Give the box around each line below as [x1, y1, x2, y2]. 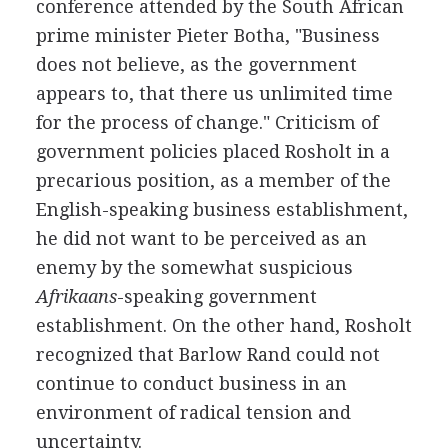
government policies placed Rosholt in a [35, 141, 390, 162]
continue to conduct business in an [35, 373, 347, 394]
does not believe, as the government [35, 54, 357, 75]
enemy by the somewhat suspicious [35, 257, 353, 278]
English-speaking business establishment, [35, 199, 408, 220]
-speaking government [116, 286, 317, 307]
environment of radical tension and [35, 402, 351, 423]
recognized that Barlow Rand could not [35, 344, 380, 365]
